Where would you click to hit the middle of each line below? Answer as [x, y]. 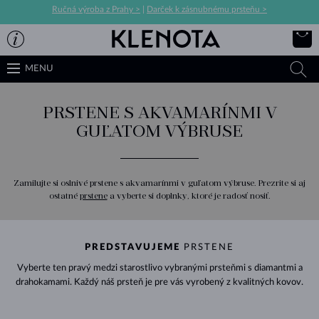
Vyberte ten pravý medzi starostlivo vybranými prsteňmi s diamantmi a [159, 268]
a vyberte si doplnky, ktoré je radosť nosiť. [189, 195]
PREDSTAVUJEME [132, 247]
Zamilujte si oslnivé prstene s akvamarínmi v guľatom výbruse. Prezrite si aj [159, 183]
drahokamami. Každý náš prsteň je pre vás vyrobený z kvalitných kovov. [159, 282]
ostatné [64, 195]
